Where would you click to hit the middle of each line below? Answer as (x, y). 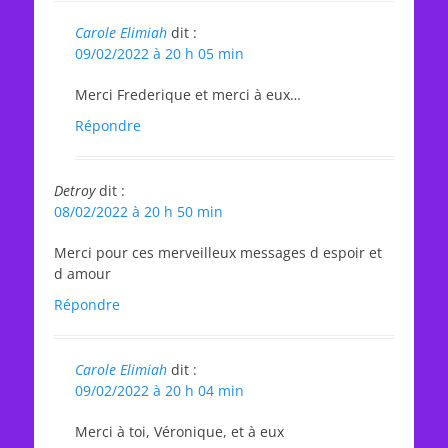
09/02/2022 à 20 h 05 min (159, 53)
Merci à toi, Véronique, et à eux (179, 431)
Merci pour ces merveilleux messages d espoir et (218, 252)
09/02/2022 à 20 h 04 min (159, 390)
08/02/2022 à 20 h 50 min (138, 211)
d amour (82, 273)
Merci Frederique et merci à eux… (188, 94)
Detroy (74, 190)
